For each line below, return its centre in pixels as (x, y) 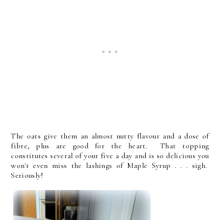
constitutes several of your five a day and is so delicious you (110, 155)
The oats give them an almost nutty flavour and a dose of (110, 136)
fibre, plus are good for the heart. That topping (110, 146)
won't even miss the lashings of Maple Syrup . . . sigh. (110, 165)
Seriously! (27, 175)
